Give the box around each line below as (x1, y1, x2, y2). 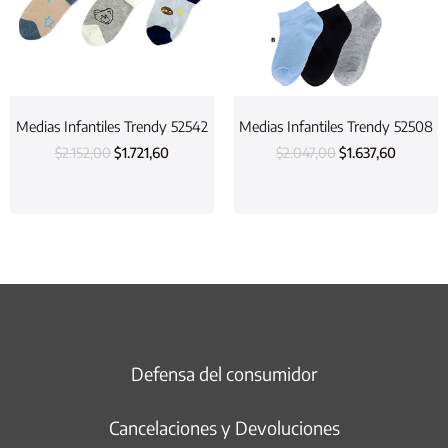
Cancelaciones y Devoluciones (108, 415, 340, 439)
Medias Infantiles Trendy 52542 (16, 116, 208, 135)
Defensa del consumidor (130, 361, 318, 385)
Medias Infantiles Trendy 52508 (239, 116, 433, 135)
